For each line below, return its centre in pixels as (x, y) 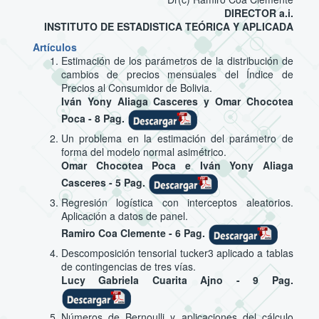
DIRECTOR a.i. (258, 12)
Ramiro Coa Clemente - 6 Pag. (134, 233)
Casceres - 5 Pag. (104, 183)
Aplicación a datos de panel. (124, 215)
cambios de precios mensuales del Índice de (177, 74)
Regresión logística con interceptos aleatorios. (177, 202)
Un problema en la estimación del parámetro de (177, 138)
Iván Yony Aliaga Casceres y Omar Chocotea (177, 101)
